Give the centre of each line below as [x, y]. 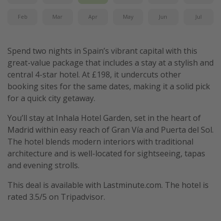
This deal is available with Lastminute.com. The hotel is [108, 185]
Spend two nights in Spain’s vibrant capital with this [102, 51]
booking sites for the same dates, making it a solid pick [109, 86]
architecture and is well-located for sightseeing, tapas [106, 153]
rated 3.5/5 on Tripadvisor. [56, 197]
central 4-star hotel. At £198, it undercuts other [94, 74]
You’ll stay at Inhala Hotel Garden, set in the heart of [104, 118]
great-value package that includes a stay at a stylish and [110, 62]
